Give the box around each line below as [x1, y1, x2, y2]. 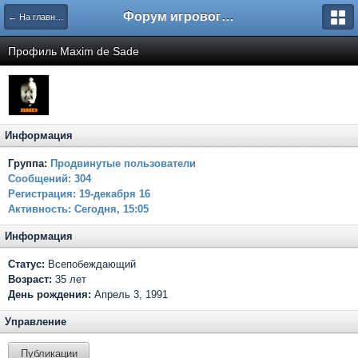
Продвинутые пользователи [50, 157, 196, 169]
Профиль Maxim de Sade [8, 45, 139, 58]
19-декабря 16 [76, 188, 150, 200]
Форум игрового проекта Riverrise [221, 10, 234, 23]
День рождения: [8, 288, 91, 300]
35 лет [52, 273, 86, 285]
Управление [5, 316, 66, 328]
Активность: [8, 203, 71, 215]
